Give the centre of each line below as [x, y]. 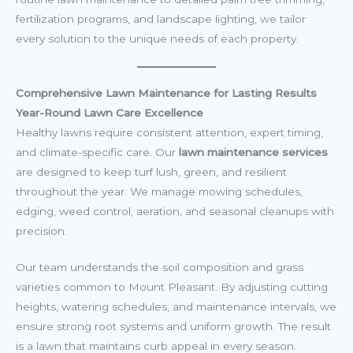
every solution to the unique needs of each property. [157, 38]
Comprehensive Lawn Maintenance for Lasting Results [166, 93]
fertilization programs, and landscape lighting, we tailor [161, 19]
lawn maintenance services [253, 152]
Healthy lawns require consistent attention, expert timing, [169, 132]
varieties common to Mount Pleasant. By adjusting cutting [172, 287]
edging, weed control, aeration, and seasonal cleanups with [175, 211]
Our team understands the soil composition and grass [160, 268]
